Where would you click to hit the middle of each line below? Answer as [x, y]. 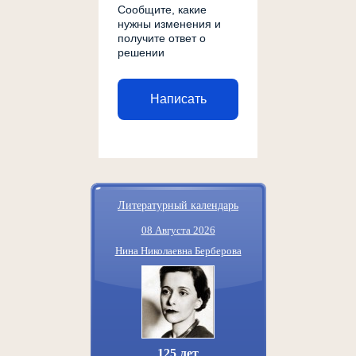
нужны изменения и [169, 23]
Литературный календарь [178, 204]
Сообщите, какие [162, 9]
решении [141, 52]
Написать [178, 99]
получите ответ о [162, 38]
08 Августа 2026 [178, 230]
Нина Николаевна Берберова [178, 250]
